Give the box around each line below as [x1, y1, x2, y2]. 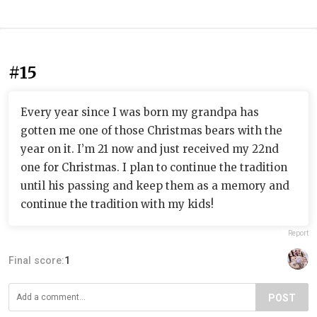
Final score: [8, 254, 64, 266]
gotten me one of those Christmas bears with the [21, 123, 282, 137]
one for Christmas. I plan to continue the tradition [21, 160, 287, 174]
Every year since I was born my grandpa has [21, 105, 259, 119]
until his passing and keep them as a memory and [21, 178, 289, 192]
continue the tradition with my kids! [21, 197, 214, 211]
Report [288, 229, 309, 237]
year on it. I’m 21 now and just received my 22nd [21, 142, 279, 156]
